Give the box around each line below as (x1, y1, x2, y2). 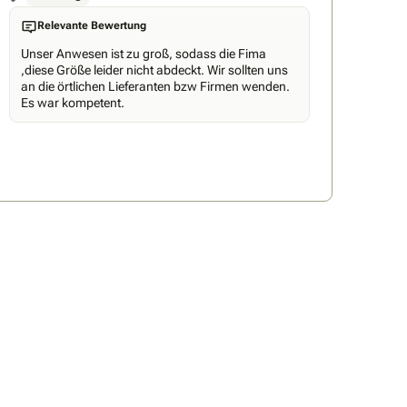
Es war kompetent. (20, 94, 124, 110)
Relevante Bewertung (36, 19, 146, 33)
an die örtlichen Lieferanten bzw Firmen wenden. (20, 78, 290, 94)
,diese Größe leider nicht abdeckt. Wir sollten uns (20, 62, 288, 77)
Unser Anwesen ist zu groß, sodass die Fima (20, 45, 266, 61)
